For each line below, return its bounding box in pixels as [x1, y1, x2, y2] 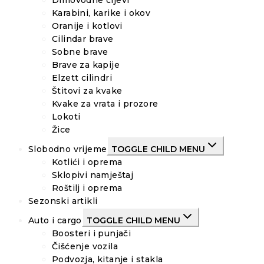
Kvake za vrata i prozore [52, 98, 159, 110]
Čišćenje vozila [52, 241, 118, 252]
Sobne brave [52, 47, 108, 58]
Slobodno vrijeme [28, 144, 107, 155]
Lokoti [52, 111, 81, 123]
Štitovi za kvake [52, 85, 123, 97]
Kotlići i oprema [52, 157, 123, 168]
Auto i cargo [28, 215, 82, 226]
